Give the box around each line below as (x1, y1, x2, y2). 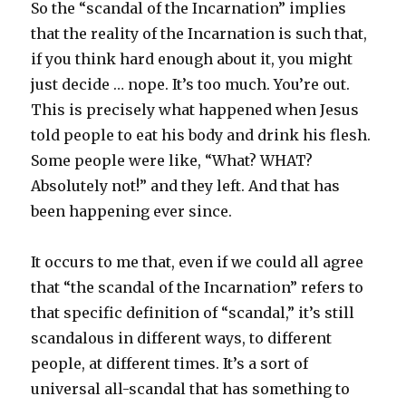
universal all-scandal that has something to (31, 379, 351, 398)
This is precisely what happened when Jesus (31, 100, 360, 119)
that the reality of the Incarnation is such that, (31, 24, 368, 43)
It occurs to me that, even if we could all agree (31, 252, 364, 271)
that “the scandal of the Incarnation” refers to (31, 277, 364, 296)
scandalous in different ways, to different (31, 328, 333, 347)
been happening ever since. (31, 201, 233, 220)
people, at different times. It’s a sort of (31, 353, 309, 372)
